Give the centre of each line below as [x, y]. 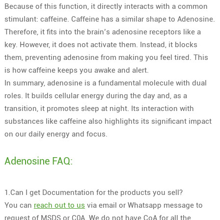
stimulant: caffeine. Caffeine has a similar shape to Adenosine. [110, 19]
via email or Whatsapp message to [144, 205]
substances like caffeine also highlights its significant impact [108, 121]
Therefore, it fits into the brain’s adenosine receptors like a [102, 32]
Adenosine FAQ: [38, 161]
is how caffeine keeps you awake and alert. [76, 70]
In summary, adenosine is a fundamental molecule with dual [105, 83]
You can [19, 205]
